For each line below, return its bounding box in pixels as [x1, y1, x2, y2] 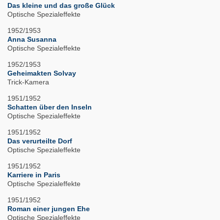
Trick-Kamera [7, 78, 49, 86]
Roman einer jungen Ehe [7, 205, 90, 213]
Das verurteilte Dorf [7, 137, 72, 145]
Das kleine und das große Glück [7, 1, 115, 10]
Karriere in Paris [7, 171, 60, 179]
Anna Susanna [7, 35, 56, 44]
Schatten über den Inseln [7, 103, 92, 111]
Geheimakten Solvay [7, 69, 76, 78]
